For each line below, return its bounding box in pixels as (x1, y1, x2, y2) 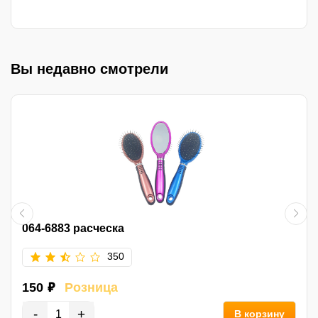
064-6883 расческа (22, 220, 124, 235)
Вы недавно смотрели (11, 59, 168, 78)
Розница (65, 278, 118, 295)
